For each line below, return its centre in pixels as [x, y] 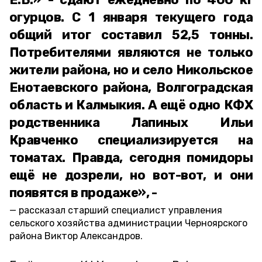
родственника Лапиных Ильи [131, 123]
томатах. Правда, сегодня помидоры [131, 158]
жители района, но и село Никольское [131, 70]
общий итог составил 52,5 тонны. [131, 35]
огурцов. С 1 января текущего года [131, 17]
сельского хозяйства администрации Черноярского [128, 223]
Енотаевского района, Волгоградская [131, 87]
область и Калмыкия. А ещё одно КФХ [131, 105]
